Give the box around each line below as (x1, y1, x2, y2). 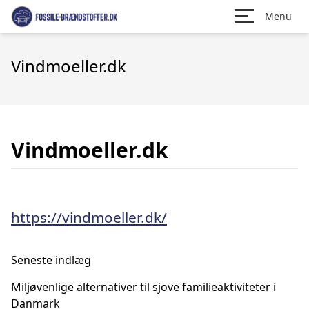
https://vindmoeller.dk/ (11, 208, 167, 227)
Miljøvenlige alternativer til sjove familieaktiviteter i (11, 279, 276, 295)
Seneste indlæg (11, 252, 91, 268)
